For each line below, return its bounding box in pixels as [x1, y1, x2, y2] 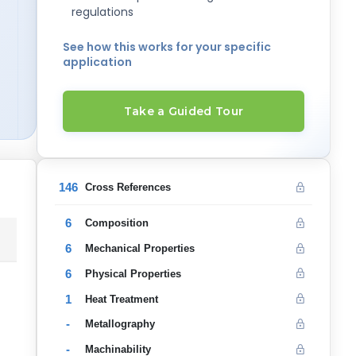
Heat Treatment [84, 292, 158, 305]
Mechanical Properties [84, 242, 195, 255]
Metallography [84, 318, 155, 331]
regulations [72, 3, 133, 20]
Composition [84, 217, 149, 230]
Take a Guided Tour [123, 104, 244, 119]
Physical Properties [84, 267, 181, 280]
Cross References [84, 181, 171, 194]
